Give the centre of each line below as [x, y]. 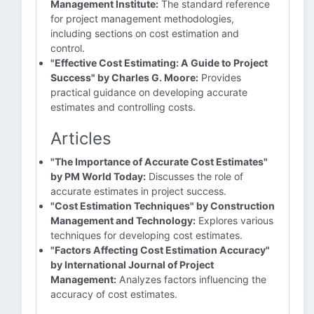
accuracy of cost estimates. [114, 294]
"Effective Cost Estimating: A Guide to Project [159, 63]
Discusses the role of [194, 176]
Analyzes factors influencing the [191, 279]
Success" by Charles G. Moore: [124, 77]
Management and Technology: [123, 220]
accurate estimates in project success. [138, 191]
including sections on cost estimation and [145, 33]
